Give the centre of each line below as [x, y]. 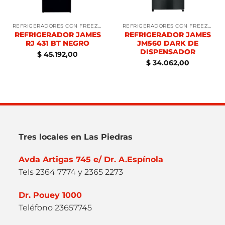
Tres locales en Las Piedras [76, 137]
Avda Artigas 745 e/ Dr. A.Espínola [91, 160]
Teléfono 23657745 [55, 208]
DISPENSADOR [167, 51]
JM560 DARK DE [167, 43]
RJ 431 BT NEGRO [58, 43]
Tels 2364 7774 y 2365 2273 [71, 172]
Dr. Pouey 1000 [50, 195]
